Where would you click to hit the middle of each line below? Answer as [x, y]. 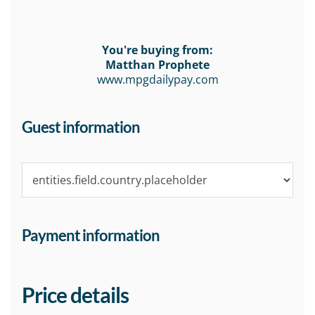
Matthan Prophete [157, 65]
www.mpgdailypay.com [157, 80]
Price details [75, 295]
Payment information [91, 236]
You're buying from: [157, 50]
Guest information [81, 127]
